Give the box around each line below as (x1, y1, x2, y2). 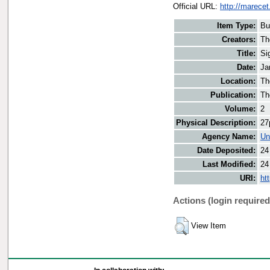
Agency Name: (202, 132, 256, 142)
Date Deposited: (197, 146, 256, 155)
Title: (237, 49, 256, 58)
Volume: (225, 104, 256, 114)
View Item (191, 221, 226, 231)
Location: (221, 77, 256, 86)
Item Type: (217, 21, 256, 31)
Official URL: (173, 1, 220, 11)
